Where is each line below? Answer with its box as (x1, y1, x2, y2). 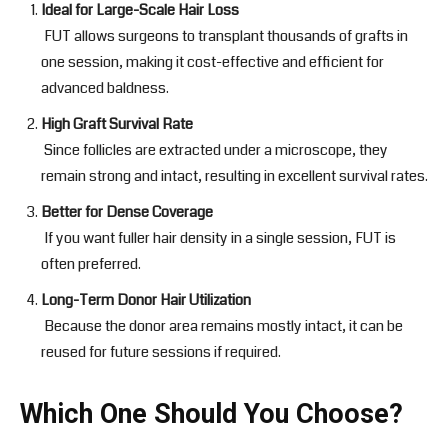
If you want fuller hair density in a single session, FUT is (41, 227, 396, 250)
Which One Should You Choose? (20, 398, 403, 431)
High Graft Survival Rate (41, 113, 193, 136)
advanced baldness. (41, 77, 169, 100)
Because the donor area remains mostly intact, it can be (41, 315, 403, 338)
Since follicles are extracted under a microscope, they (41, 139, 388, 162)
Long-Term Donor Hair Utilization (41, 289, 251, 312)
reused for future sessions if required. (41, 341, 281, 364)
